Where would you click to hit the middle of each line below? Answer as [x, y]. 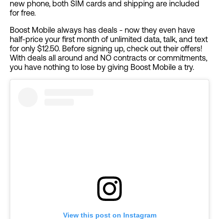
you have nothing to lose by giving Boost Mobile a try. [102, 67]
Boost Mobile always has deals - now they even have [102, 30]
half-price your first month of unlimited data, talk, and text [109, 39]
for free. [23, 13]
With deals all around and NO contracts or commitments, [109, 58]
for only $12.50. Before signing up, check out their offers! [106, 49]
